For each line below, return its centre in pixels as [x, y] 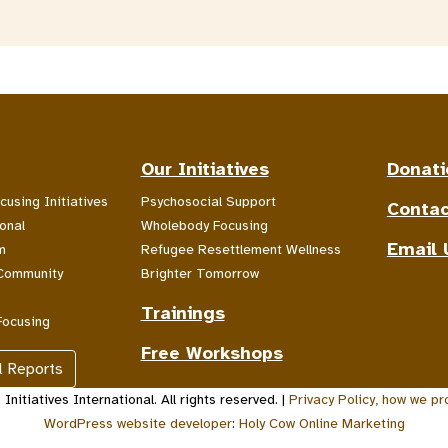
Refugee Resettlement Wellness [240, 249]
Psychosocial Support [208, 201]
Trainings [182, 312]
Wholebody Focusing [204, 225]
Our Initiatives [204, 168]
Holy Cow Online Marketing [321, 423]
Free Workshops [211, 352]
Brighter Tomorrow [199, 273]
